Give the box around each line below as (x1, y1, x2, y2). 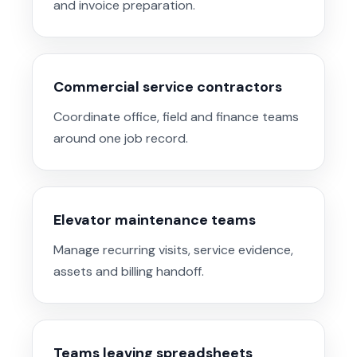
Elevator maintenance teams (53, 210, 256, 230)
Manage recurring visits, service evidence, (53, 241, 293, 259)
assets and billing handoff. (53, 263, 204, 280)
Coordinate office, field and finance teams (53, 108, 299, 126)
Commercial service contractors (53, 77, 282, 97)
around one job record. (53, 130, 188, 147)
